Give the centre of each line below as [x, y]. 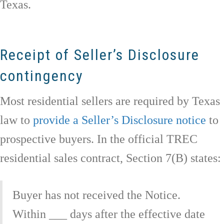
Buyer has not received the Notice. [96, 195]
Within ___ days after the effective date [109, 214]
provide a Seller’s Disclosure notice [119, 120]
